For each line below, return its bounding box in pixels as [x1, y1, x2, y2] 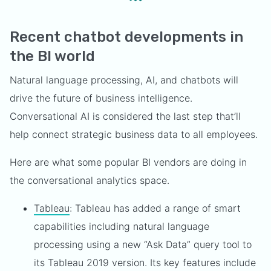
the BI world [10, 48, 95, 65]
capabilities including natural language [34, 220, 209, 232]
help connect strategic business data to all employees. [10, 128, 258, 140]
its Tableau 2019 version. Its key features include [34, 256, 256, 269]
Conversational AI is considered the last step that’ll [10, 110, 241, 122]
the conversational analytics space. [10, 174, 169, 186]
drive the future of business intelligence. [10, 92, 192, 104]
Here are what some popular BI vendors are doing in [10, 156, 247, 168]
